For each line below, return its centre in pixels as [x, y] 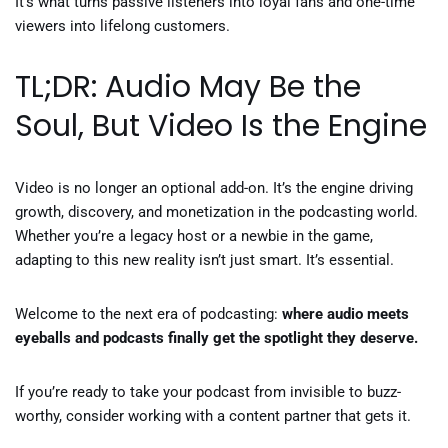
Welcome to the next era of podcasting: [148, 314]
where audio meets [345, 314]
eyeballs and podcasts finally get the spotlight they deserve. [216, 338]
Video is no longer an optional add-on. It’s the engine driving [214, 188]
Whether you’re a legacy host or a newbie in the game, [194, 236]
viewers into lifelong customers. [122, 26]
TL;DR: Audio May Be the [188, 87]
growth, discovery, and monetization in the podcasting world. [216, 212]
